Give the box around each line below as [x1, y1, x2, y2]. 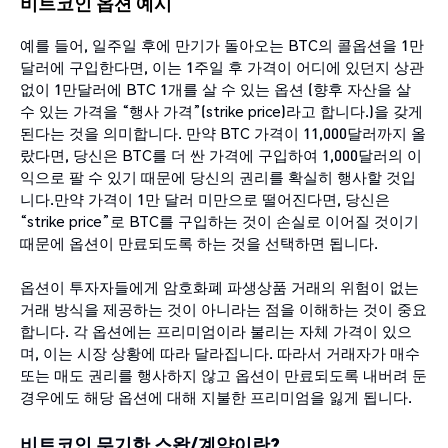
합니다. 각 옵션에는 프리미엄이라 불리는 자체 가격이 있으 [20, 320, 412, 341]
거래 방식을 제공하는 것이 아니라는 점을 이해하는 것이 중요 [20, 298, 427, 319]
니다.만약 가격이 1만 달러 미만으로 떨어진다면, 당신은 [20, 188, 390, 209]
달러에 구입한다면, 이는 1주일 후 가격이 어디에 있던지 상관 [20, 56, 424, 77]
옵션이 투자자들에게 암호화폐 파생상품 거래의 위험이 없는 [20, 276, 419, 297]
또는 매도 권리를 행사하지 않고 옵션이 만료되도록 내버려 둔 [20, 364, 427, 385]
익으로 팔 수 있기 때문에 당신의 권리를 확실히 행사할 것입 [20, 166, 416, 187]
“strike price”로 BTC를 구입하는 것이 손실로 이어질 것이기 [20, 210, 419, 231]
